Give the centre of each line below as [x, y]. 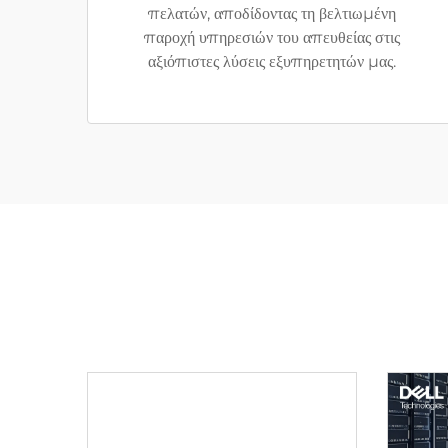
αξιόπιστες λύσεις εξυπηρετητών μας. [272, 61]
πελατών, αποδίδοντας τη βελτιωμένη [272, 13]
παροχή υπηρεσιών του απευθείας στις [272, 37]
